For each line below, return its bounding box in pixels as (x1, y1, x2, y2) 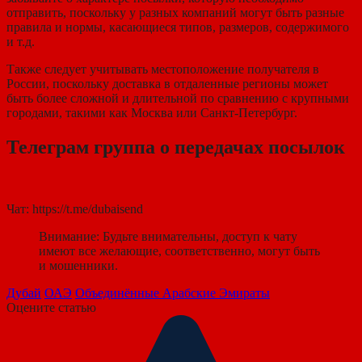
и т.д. (6, 35, 35, 49)
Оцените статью (6, 301, 96, 315)
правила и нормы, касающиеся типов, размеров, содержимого (6, 20, 349, 35)
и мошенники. (39, 259, 118, 273)
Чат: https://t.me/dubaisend (6, 202, 143, 217)
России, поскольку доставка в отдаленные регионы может (6, 77, 328, 91)
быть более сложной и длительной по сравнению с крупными (6, 91, 349, 106)
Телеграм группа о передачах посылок (6, 137, 345, 158)
